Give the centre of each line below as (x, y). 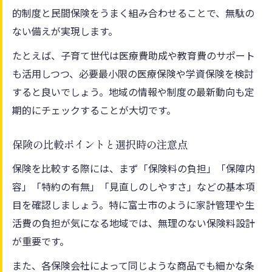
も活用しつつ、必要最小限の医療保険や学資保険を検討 (133, 73)
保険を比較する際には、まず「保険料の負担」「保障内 (134, 168)
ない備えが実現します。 (65, 31)
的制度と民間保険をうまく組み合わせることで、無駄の (133, 12)
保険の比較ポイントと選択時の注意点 (100, 144)
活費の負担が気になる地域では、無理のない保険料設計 (134, 223)
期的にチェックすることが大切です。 (94, 110)
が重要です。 (41, 241)
